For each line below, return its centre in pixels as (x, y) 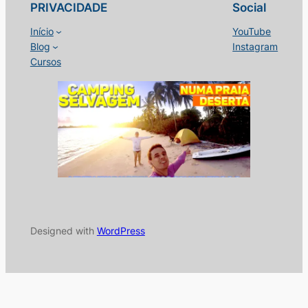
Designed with (63, 230)
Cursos (45, 61)
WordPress (121, 230)
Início (42, 31)
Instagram (255, 46)
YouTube (252, 31)
